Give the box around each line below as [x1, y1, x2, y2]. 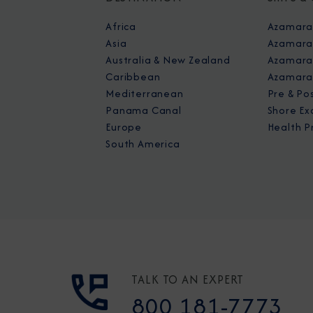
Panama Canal [105, 103, 182, 117]
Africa [105, 19, 136, 34]
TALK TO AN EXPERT [131, 271, 245, 288]
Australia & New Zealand [105, 52, 231, 67]
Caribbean [105, 69, 161, 84]
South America [105, 136, 180, 151]
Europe [105, 119, 142, 134]
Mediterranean [105, 86, 184, 101]
